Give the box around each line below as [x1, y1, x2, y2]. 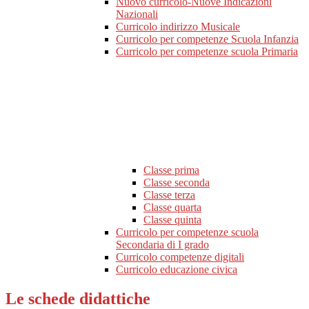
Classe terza [143, 189, 195, 201]
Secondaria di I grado [116, 239, 209, 251]
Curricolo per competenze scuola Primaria [116, 46, 298, 58]
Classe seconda [143, 177, 210, 189]
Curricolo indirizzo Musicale [116, 21, 240, 33]
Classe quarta [143, 201, 201, 214]
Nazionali [116, 8, 158, 21]
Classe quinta [143, 214, 201, 226]
